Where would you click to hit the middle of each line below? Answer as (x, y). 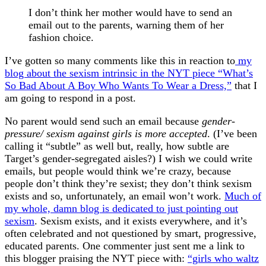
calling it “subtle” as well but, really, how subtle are (117, 146)
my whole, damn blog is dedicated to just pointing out (121, 209)
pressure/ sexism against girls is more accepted (106, 134)
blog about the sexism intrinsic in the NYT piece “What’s (129, 73)
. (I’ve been (232, 134)
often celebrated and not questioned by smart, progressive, (131, 234)
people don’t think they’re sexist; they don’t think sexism (128, 184)
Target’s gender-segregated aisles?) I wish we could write (129, 159)
